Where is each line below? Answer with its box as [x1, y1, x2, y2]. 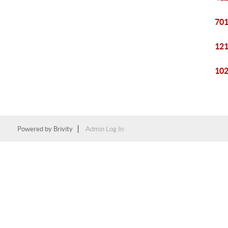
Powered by [17, 125, 53, 133]
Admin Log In [85, 125, 124, 133]
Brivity [53, 125, 73, 133]
